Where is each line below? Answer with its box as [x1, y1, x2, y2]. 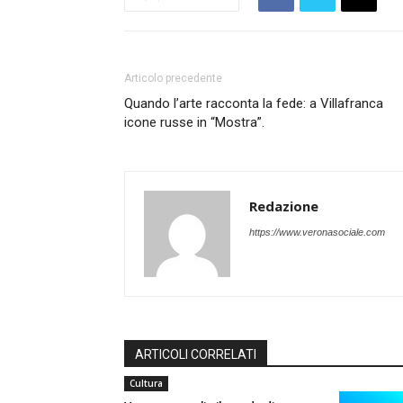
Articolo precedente [124, 72, 222, 85]
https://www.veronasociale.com [249, 227, 385, 237]
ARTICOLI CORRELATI [135, 347, 256, 362]
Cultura [130, 377, 163, 390]
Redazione [249, 197, 318, 215]
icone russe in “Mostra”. [124, 114, 264, 130]
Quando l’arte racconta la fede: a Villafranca [124, 95, 383, 112]
